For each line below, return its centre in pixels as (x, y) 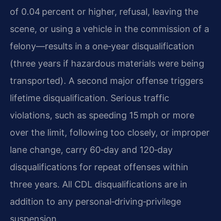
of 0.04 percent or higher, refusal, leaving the (104, 12)
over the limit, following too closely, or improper (110, 133)
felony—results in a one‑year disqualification (102, 46)
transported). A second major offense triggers (107, 81)
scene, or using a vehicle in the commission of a (110, 29)
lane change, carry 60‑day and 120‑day (91, 150)
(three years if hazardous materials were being (107, 64)
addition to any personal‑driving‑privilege (95, 202)
